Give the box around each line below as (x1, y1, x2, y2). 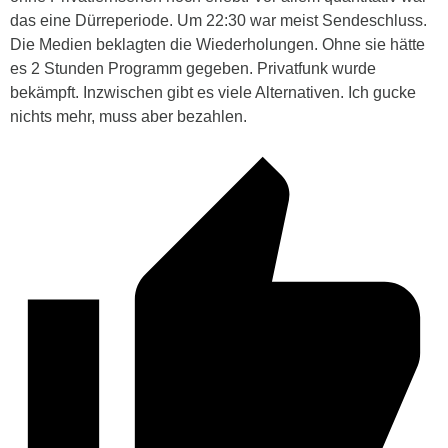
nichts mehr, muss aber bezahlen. (10, 108, 247, 126)
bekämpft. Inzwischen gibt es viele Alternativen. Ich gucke (10, 84, 416, 102)
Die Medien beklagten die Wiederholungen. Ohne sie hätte (10, 36, 425, 54)
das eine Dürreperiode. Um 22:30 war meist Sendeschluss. (10, 12, 427, 30)
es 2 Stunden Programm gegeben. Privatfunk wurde (10, 60, 376, 78)
